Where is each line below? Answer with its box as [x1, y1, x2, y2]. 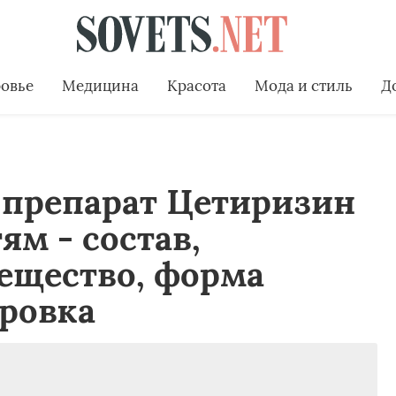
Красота [166, 75, 226, 95]
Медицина [61, 75, 139, 95]
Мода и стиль [254, 75, 353, 95]
